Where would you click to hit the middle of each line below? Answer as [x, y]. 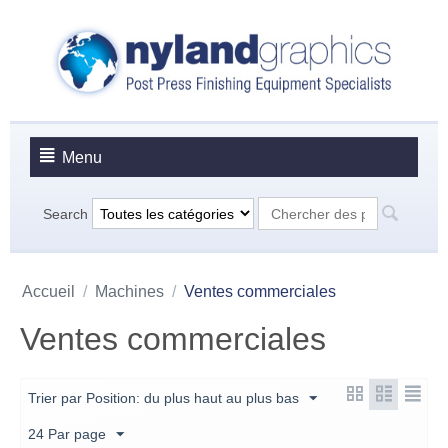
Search [65, 213]
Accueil [48, 292]
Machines [129, 292]
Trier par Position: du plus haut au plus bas [163, 398]
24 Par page [67, 434]
